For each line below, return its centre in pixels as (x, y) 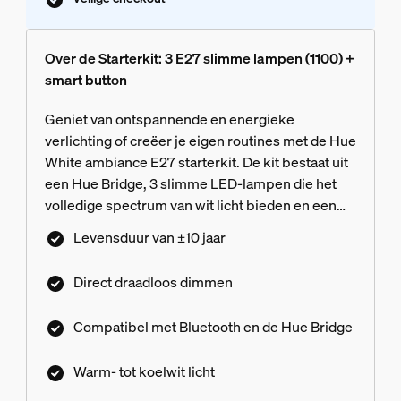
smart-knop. (84, 227)
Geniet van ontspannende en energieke (169, 119)
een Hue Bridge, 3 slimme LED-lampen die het (190, 184)
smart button (85, 80)
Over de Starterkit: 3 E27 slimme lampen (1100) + (199, 59)
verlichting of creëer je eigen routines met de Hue (200, 141)
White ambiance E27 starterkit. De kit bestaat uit (196, 162)
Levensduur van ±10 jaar (149, 238)
